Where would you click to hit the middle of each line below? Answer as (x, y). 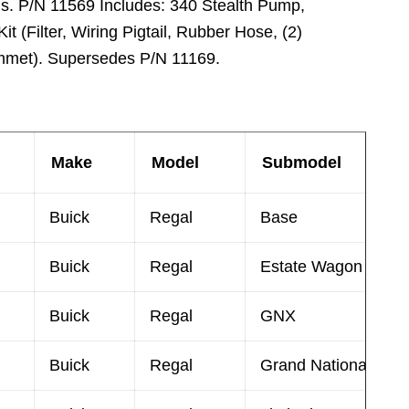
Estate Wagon (311, 266)
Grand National (315, 365)
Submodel (302, 162)
